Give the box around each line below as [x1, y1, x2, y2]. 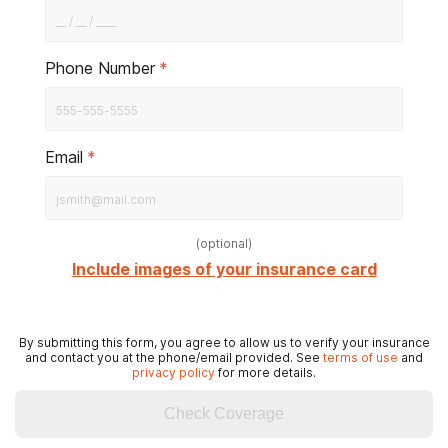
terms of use [323, 350, 398, 365]
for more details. [215, 365, 316, 380]
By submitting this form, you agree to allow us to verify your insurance [18, 335, 430, 350]
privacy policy [132, 365, 215, 380]
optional [200, 236, 248, 251]
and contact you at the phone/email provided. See [25, 350, 323, 365]
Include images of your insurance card [71, 259, 377, 279]
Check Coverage [164, 405, 284, 422]
